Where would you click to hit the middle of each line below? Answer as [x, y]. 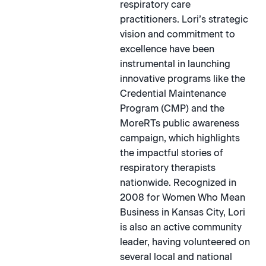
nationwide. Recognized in [178, 183]
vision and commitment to [177, 34]
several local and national [176, 257]
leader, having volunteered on [185, 242]
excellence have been [167, 49]
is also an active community [180, 227]
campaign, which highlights [180, 138]
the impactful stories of [171, 153]
